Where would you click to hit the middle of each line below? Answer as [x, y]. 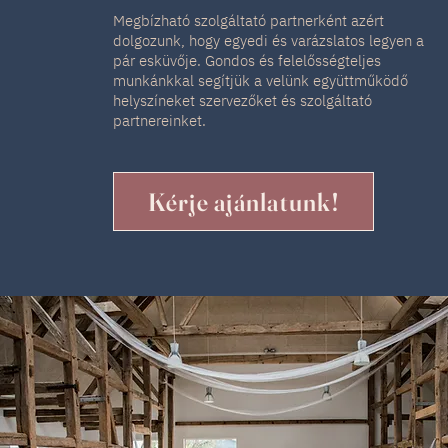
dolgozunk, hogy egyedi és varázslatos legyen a [268, 40]
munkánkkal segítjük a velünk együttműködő [260, 80]
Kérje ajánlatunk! [243, 201]
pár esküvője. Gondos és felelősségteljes [246, 60]
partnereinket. [161, 120]
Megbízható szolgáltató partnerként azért [248, 20]
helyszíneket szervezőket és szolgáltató [242, 100]
